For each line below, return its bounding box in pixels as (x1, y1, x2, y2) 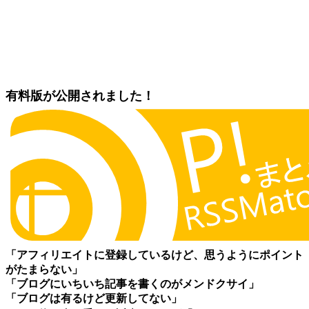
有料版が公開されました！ (6, 88, 154, 103)
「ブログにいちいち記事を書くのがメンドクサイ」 (6, 277, 259, 290)
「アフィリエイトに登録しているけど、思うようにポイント (6, 248, 303, 261)
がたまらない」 (6, 263, 83, 275)
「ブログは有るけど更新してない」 (6, 292, 182, 304)
